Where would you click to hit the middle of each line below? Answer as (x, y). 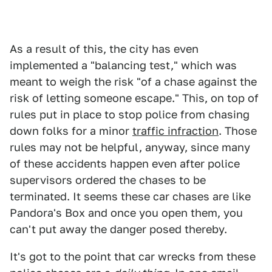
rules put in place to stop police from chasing (130, 115)
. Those (238, 131)
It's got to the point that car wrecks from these (133, 257)
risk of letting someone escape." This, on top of (134, 98)
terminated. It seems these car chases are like (130, 197)
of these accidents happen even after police (125, 164)
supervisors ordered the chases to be (108, 180)
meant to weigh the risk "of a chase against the (133, 82)
